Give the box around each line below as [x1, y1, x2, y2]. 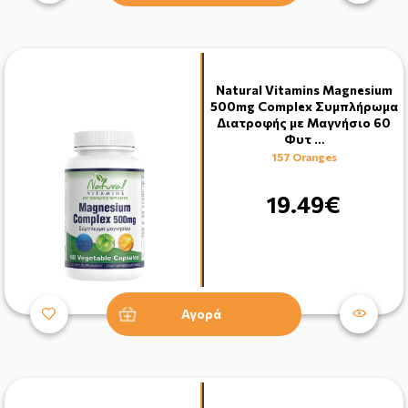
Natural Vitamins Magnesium [215, 81, 393, 97]
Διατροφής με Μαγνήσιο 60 [217, 114, 391, 130]
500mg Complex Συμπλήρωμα [209, 97, 398, 114]
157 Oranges [270, 149, 337, 163]
